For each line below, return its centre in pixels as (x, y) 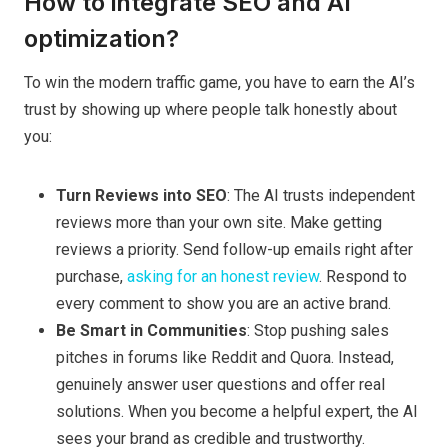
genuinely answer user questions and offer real (220, 384)
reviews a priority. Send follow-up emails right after (234, 249)
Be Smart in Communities (151, 330)
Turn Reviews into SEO (141, 195)
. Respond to (363, 276)
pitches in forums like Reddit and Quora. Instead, (225, 357)
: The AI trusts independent (321, 195)
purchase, (91, 276)
